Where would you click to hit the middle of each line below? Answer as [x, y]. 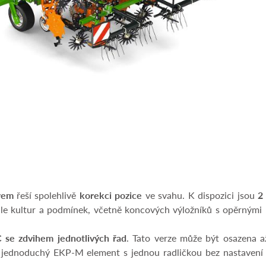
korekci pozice [111, 195]
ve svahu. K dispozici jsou [200, 195]
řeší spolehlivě [46, 195]
